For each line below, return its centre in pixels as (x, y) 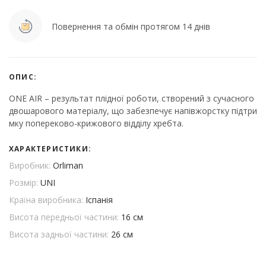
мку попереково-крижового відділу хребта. (96, 123)
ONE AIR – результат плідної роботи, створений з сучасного (132, 99)
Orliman (68, 166)
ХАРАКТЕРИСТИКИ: (50, 149)
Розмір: (25, 183)
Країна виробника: (47, 200)
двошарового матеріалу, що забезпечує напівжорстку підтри (133, 111)
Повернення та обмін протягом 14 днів (131, 26)
